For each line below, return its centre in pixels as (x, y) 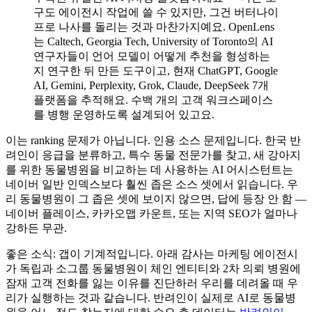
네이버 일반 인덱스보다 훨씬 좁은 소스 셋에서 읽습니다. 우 (152, 184)
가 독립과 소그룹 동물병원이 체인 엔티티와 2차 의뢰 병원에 (153, 268)
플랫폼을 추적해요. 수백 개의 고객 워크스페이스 (153, 100)
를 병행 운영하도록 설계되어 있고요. (124, 114)
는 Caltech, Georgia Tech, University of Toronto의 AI (153, 41)
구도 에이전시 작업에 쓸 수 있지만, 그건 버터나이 (156, 12)
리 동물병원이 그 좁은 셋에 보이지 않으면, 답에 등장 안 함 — (156, 198)
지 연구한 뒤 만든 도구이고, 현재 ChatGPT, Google (156, 70)
